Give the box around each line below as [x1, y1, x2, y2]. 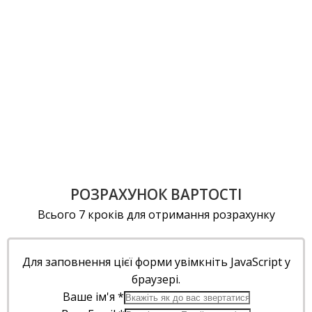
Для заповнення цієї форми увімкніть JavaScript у [22, 253, 290, 270]
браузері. [132, 271, 180, 287]
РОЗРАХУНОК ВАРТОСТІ [70, 184, 242, 204]
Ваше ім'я [62, 288, 118, 304]
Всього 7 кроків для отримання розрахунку [37, 206, 275, 222]
